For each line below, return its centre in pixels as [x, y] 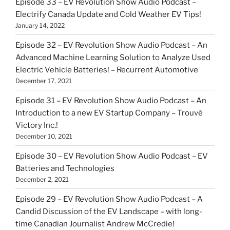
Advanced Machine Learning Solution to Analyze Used [113, 57]
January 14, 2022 [40, 25]
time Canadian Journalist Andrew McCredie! [95, 224]
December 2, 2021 [42, 179]
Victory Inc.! [37, 125]
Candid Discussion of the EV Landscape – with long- [109, 211]
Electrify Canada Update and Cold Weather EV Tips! [108, 14]
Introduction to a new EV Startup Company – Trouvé [109, 113]
